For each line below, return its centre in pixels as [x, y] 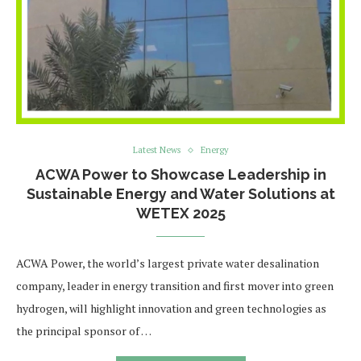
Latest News [156, 150]
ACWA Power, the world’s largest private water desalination [168, 263]
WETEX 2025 [180, 213]
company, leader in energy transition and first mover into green [175, 286]
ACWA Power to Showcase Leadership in [180, 174]
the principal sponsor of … [84, 331]
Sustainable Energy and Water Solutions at [180, 194]
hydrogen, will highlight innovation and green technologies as [171, 308]
